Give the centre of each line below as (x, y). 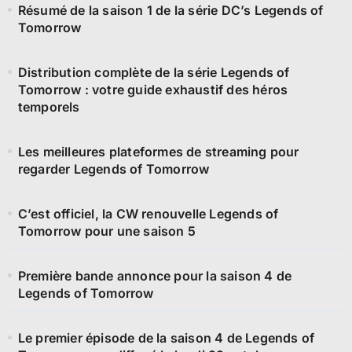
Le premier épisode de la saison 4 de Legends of (166, 337)
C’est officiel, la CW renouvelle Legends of (148, 213)
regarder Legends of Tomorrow (114, 169)
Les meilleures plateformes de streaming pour (158, 151)
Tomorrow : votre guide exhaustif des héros (153, 89)
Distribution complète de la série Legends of (154, 72)
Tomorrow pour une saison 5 (106, 231)
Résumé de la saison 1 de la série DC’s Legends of (170, 10)
